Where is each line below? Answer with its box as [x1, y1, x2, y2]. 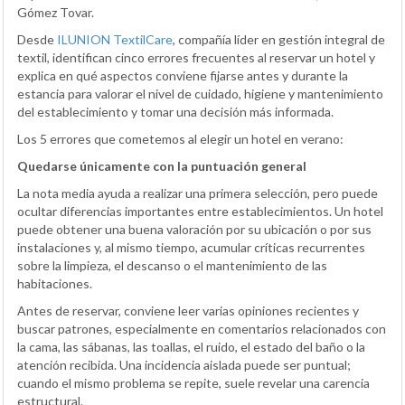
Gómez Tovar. [17, 4, 94, 20]
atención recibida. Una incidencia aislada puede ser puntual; [17, 356, 351, 372]
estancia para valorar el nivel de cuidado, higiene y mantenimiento [17, 85, 383, 101]
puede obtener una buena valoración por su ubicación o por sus [17, 221, 372, 237]
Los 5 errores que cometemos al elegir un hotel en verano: [17, 130, 344, 146]
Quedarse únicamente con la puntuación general [17, 157, 306, 174]
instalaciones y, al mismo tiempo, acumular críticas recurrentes [17, 239, 365, 255]
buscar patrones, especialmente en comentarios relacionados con [17, 320, 386, 336]
